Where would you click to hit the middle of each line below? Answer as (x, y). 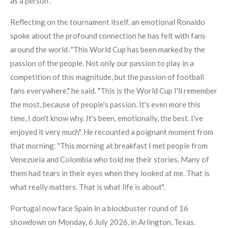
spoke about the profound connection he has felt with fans (108, 36)
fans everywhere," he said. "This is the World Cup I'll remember (114, 91)
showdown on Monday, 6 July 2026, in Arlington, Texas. (103, 222)
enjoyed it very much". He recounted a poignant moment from (112, 132)
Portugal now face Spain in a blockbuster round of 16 (99, 208)
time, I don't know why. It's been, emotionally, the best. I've (107, 118)
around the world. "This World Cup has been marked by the (108, 50)
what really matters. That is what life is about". (88, 187)
